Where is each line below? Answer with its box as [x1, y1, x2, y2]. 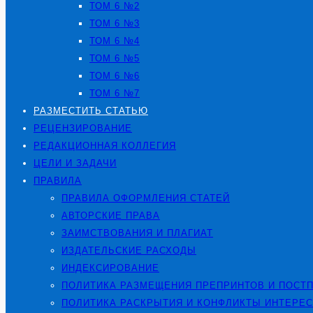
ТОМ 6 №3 [89, 18, 140, 29]
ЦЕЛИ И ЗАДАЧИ [34, 158, 117, 168]
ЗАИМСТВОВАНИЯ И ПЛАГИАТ [61, 228, 213, 238]
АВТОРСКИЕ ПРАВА [61, 210, 160, 221]
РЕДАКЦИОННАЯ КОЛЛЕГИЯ [34, 140, 176, 151]
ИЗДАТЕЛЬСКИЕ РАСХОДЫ [61, 245, 196, 256]
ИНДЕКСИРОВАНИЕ [61, 263, 159, 273]
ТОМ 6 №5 [89, 53, 140, 64]
